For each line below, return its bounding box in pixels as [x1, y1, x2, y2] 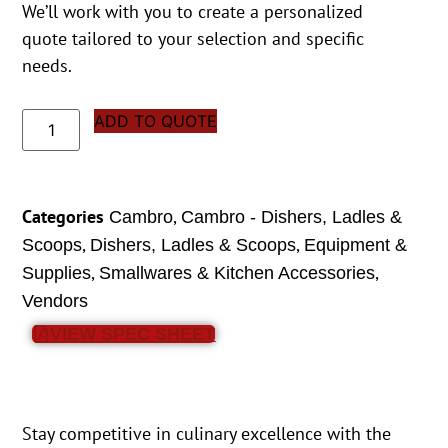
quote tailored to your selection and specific [22, 27, 365, 51]
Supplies [22, 263, 92, 284]
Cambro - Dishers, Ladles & [181, 207, 403, 228]
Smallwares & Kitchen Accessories [99, 263, 376, 284]
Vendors [22, 291, 89, 312]
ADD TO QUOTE [94, 111, 218, 132]
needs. [22, 54, 73, 78]
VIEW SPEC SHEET [50, 324, 216, 345]
